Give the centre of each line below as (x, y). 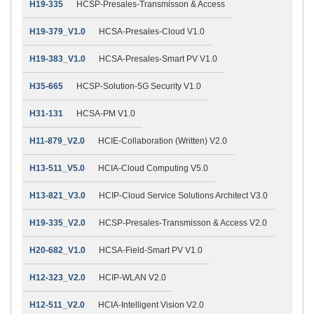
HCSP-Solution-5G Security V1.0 (139, 86)
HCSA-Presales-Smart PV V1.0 (158, 59)
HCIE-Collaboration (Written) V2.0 (163, 141)
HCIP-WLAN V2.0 (132, 277)
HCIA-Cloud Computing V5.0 (153, 168)
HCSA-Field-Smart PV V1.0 (151, 250)
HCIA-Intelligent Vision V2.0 (151, 305)
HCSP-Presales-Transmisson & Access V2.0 (183, 223)
